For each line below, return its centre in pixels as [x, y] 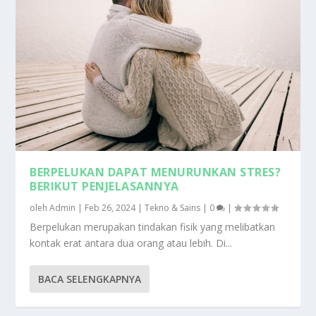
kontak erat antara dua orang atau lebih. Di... [131, 243]
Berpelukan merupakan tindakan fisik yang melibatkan [153, 226]
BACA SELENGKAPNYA [90, 279]
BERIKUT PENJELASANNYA [104, 186]
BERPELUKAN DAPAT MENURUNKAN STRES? [156, 172]
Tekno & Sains [173, 207]
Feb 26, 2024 [110, 207]
